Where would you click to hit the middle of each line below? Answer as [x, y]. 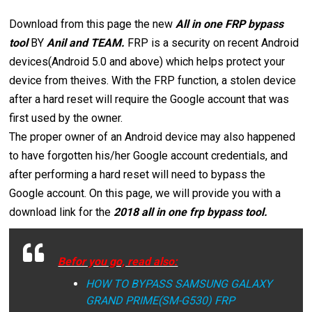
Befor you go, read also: [118, 261]
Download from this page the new [93, 24]
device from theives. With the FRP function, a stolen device [153, 80]
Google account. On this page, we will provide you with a [145, 193]
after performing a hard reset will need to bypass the [138, 174]
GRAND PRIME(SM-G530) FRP [162, 300]
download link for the [62, 212]
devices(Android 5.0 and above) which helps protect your [147, 61]
